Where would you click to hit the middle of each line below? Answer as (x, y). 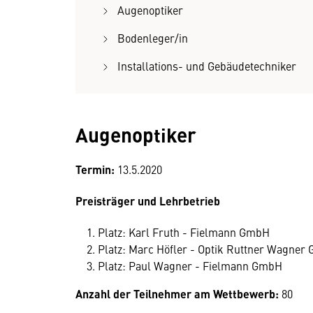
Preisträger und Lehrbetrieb (148, 201)
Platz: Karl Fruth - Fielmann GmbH (184, 232)
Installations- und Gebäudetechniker (207, 66)
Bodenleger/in (153, 38)
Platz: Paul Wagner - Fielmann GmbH (190, 265)
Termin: (96, 169)
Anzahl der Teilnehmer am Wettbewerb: (179, 294)
